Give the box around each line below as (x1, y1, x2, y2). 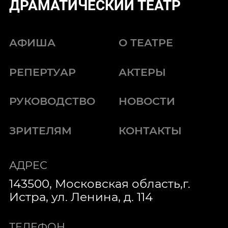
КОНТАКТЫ (119, 124, 182, 137)
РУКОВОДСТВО (9, 95, 96, 108)
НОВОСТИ (119, 95, 176, 108)
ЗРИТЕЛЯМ (9, 124, 72, 137)
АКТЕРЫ (119, 65, 166, 78)
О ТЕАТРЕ (119, 36, 174, 49)
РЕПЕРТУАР (9, 65, 76, 78)
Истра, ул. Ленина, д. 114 (9, 189, 153, 204)
